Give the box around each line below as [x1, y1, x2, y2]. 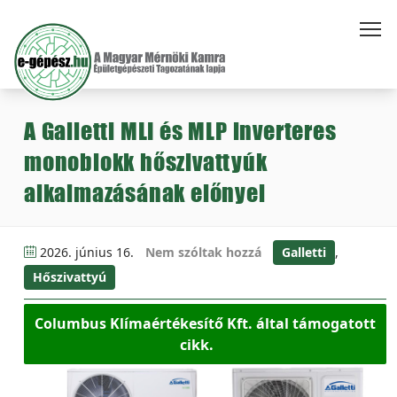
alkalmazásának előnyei [24, 179, 266, 206]
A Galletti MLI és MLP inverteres [24, 117, 337, 144]
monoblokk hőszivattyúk [24, 148, 268, 175]
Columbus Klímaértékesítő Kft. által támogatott [35, 314, 376, 333]
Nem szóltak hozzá [145, 244, 261, 261]
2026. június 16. [36, 244, 137, 261]
